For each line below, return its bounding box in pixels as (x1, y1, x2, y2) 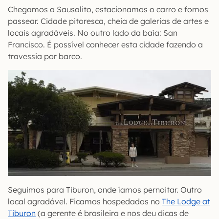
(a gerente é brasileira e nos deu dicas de (36, 208, 189, 218)
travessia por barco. (8, 51, 82, 61)
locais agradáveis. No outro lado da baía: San (8, 28, 177, 38)
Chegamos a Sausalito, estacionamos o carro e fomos (8, 4, 208, 14)
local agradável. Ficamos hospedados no (8, 197, 162, 206)
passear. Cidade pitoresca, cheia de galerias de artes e (8, 16, 209, 26)
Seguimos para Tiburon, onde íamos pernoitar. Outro (8, 185, 202, 195)
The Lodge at (162, 197, 210, 206)
